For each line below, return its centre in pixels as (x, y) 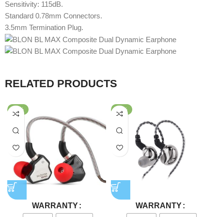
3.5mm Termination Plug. (44, 27)
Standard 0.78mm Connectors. (54, 15)
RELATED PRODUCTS (61, 83)
